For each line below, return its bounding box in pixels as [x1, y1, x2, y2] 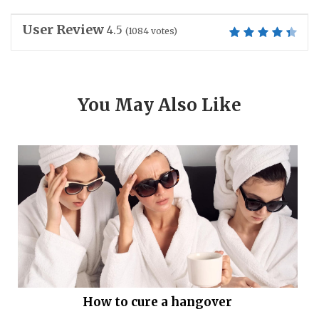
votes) [149, 26, 177, 37]
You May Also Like [78, 94, 241, 117]
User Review [22, 21, 104, 38]
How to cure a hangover [83, 294, 233, 310]
